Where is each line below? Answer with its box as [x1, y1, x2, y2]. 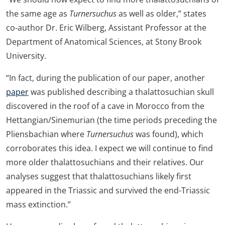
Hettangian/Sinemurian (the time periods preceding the [6, 114, 217, 126]
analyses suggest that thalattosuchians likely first [6, 170, 191, 182]
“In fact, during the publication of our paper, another [6, 72, 205, 83]
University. [6, 50, 46, 61]
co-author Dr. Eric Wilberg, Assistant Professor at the [6, 22, 206, 33]
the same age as [6, 8, 69, 19]
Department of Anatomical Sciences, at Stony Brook [6, 36, 201, 47]
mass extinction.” [6, 198, 71, 210]
